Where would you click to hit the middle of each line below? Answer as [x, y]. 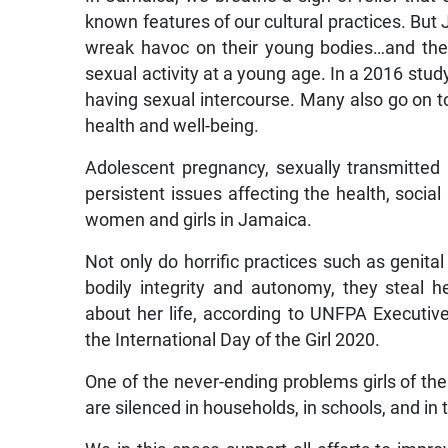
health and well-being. [172, 126]
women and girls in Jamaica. [199, 220]
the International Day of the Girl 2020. [233, 340]
